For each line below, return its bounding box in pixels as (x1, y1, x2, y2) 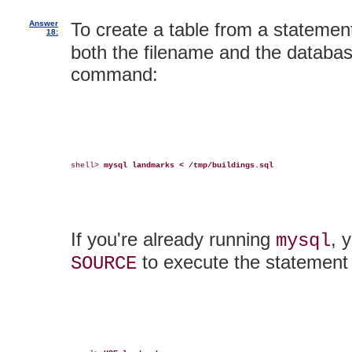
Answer (29, 18, 58, 27)
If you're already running (71, 228, 276, 250)
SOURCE (71, 252, 137, 274)
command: (71, 63, 158, 85)
